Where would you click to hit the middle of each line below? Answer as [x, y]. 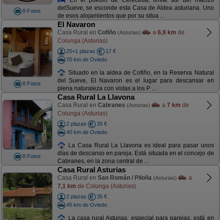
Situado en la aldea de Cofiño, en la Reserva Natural [140, 72]
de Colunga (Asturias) [106, 186]
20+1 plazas [81, 51]
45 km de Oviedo [86, 205]
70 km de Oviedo [86, 59]
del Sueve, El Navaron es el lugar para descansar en [136, 81]
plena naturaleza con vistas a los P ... [107, 89]
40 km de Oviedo [86, 132]
